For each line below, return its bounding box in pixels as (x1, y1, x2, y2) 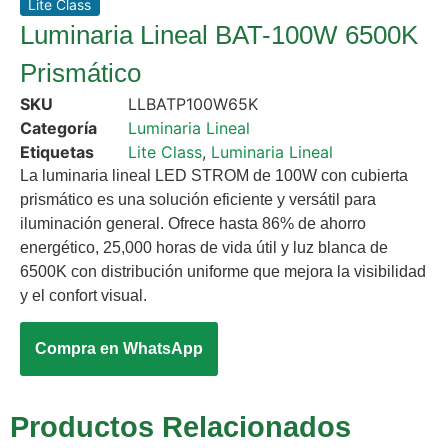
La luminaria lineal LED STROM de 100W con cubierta (20, 166, 408, 184)
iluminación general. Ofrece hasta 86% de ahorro (20, 214, 366, 232)
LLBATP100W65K (128, 93, 258, 114)
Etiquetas (20, 141, 94, 162)
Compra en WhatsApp (35, 340, 203, 358)
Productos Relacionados (10, 411, 351, 444)
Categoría (20, 117, 97, 138)
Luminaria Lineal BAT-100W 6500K (20, 20, 418, 49)
